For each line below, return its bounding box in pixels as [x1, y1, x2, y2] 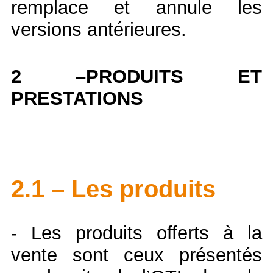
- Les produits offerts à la [11, 222, 262, 244]
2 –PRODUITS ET [11, 65, 262, 87]
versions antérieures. [11, 18, 192, 40]
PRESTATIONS [11, 87, 143, 109]
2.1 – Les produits [11, 175, 216, 203]
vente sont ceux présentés [11, 244, 262, 266]
